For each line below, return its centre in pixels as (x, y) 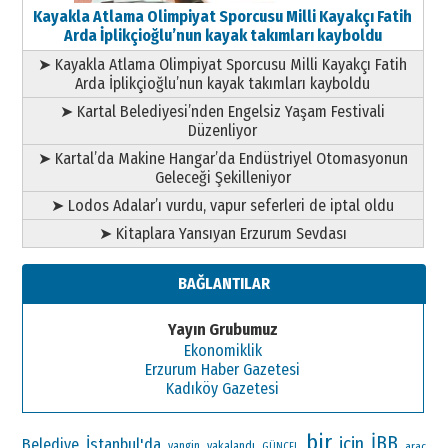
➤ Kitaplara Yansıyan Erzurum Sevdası (222, 234)
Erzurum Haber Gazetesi (223, 370)
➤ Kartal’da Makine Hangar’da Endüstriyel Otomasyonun (222, 159)
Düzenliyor (223, 131)
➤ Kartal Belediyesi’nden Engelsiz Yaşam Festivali (223, 112)
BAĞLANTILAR (223, 284)
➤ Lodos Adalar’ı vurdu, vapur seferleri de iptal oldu (223, 206)
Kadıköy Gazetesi (223, 389)
